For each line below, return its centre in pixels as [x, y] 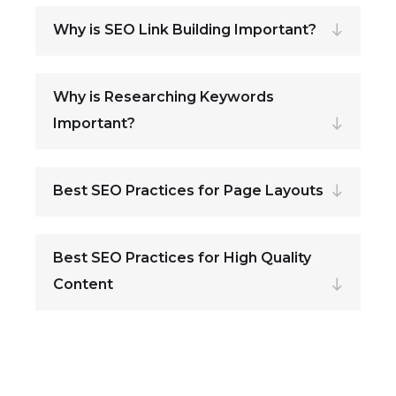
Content [83, 284]
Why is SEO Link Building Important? [185, 29]
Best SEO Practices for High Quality [182, 257]
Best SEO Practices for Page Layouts [188, 190]
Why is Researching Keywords [164, 96]
